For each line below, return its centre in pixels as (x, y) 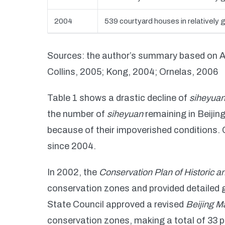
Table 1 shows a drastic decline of (118, 98)
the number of (77, 114)
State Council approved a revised (117, 204)
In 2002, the (73, 172)
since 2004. (72, 146)
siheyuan (125, 114)
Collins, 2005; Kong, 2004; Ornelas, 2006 (133, 72)
